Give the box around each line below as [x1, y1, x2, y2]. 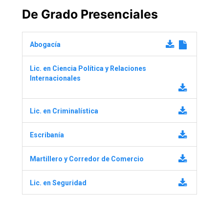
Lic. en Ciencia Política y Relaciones [30, 64, 146, 72]
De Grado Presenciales [22, 6, 158, 22]
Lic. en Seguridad [30, 178, 87, 187]
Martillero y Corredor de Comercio [30, 154, 144, 163]
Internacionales [30, 74, 81, 82]
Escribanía [30, 131, 64, 139]
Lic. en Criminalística [30, 107, 98, 115]
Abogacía [30, 40, 61, 48]
